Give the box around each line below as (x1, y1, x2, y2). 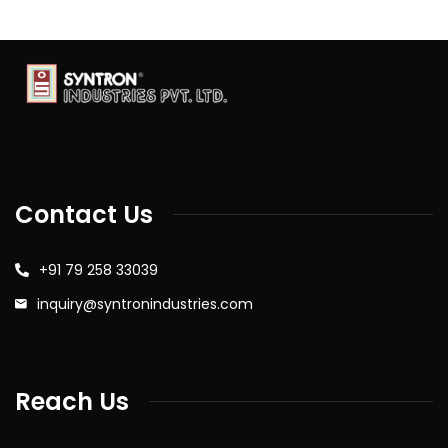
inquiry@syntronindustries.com (37, 293, 253, 314)
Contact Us (15, 197, 153, 231)
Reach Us (15, 384, 129, 418)
